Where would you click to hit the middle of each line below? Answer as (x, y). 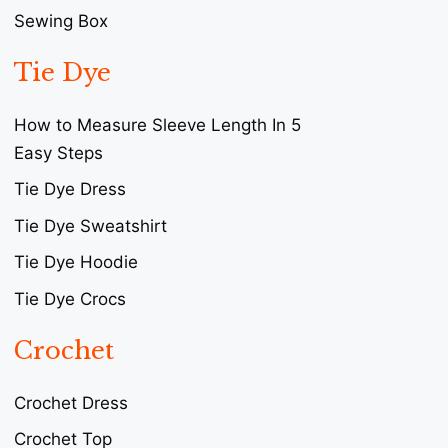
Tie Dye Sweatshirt (90, 225)
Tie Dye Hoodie (76, 262)
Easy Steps (58, 152)
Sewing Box (61, 20)
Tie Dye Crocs (70, 298)
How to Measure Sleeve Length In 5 (157, 124)
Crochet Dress (71, 402)
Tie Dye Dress (70, 189)
